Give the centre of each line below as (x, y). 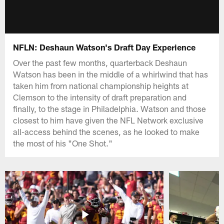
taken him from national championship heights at (101, 85)
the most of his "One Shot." (63, 143)
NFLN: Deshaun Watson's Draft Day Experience (104, 47)
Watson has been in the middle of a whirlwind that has (111, 74)
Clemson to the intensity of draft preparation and (100, 97)
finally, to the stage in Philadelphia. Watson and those (110, 108)
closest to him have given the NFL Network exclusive (108, 120)
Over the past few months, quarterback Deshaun (100, 62)
